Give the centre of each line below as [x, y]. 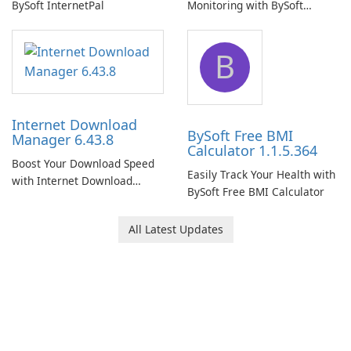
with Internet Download [72, 181]
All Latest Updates [175, 229]
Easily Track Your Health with [261, 174]
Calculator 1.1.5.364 [252, 150]
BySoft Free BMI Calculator [256, 192]
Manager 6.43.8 [63, 139]
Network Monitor [230, 22]
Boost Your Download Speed [83, 163]
